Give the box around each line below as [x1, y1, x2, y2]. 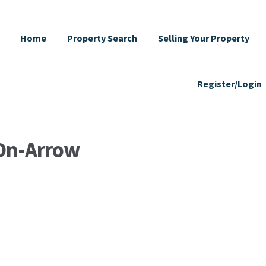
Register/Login [197, 77, 262, 90]
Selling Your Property [158, 31, 250, 44]
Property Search [67, 31, 138, 44]
